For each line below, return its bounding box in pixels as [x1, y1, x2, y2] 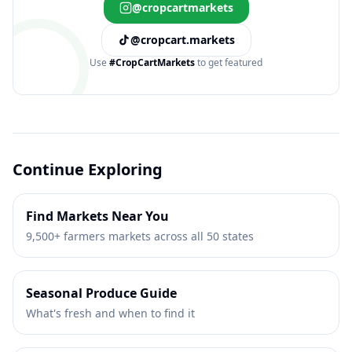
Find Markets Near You [26, 207, 169, 225]
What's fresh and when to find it [26, 306, 195, 321]
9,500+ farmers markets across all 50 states [26, 229, 254, 244]
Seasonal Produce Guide [26, 284, 177, 302]
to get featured [195, 56, 262, 69]
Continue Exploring [13, 159, 163, 180]
